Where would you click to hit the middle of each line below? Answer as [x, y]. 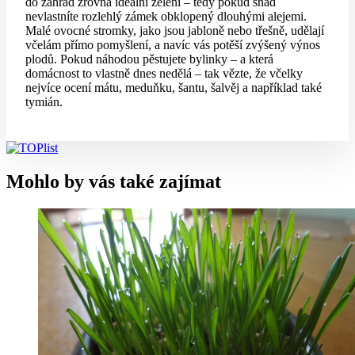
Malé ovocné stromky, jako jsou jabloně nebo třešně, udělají [175, 30]
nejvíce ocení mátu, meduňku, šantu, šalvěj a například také [174, 87]
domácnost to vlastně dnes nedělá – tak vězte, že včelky [164, 73]
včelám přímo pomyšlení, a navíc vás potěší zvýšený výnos [173, 44]
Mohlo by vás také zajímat [114, 181]
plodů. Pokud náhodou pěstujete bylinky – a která [149, 59]
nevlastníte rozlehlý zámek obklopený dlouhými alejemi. [166, 16]
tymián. [44, 101]
